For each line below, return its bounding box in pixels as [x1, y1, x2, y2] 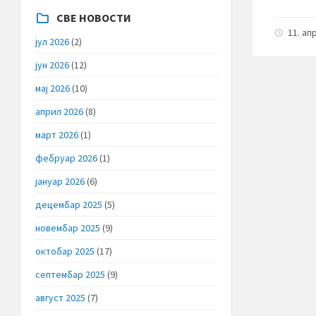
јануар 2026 [35, 174, 85, 188]
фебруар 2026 [35, 151, 97, 164]
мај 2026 [35, 81, 70, 95]
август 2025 [35, 291, 85, 304]
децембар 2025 [35, 197, 102, 211]
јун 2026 [35, 58, 69, 71]
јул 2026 [35, 35, 69, 48]
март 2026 [35, 128, 78, 141]
